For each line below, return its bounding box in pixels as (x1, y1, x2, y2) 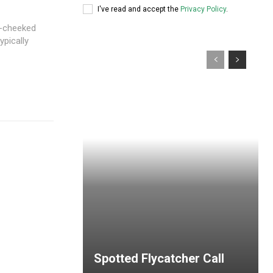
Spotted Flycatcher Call (94, 251, 224, 266)
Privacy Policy (180, 4, 226, 13)
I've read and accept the (97, 4, 180, 13)
